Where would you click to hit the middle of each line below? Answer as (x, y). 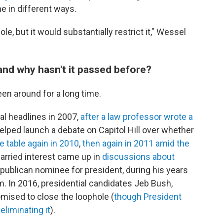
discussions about (138, 157)
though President (148, 197)
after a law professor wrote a (137, 117)
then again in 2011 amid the (136, 143)
